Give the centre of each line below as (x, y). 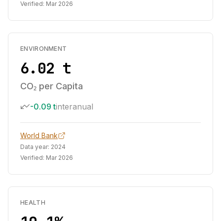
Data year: (36, 147)
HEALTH (33, 203)
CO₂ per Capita (52, 86)
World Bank (39, 135)
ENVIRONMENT (44, 49)
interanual (74, 107)
